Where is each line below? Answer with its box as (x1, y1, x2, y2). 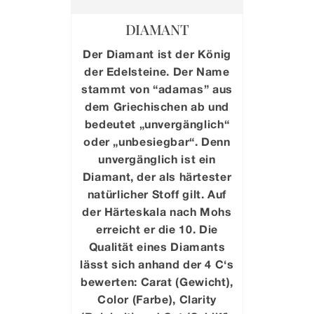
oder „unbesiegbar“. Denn (83, 135, 231, 149)
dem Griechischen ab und (85, 100, 229, 114)
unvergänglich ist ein (98, 152, 216, 166)
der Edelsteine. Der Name (84, 64, 230, 78)
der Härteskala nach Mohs (82, 205, 232, 219)
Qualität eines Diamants (88, 240, 226, 254)
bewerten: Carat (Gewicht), (81, 275, 233, 289)
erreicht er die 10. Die (96, 222, 218, 236)
